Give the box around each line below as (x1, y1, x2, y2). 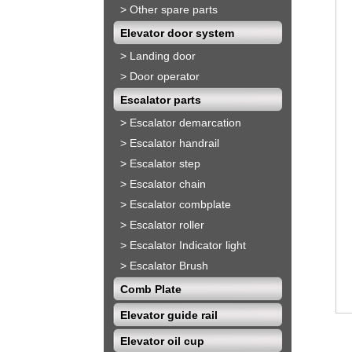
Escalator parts (120, 93, 201, 107)
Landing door (130, 49, 196, 63)
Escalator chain (130, 178, 206, 191)
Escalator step (130, 157, 200, 170)
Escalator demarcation (130, 116, 241, 130)
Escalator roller (130, 218, 204, 232)
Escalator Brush (130, 259, 208, 273)
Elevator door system (120, 27, 234, 40)
